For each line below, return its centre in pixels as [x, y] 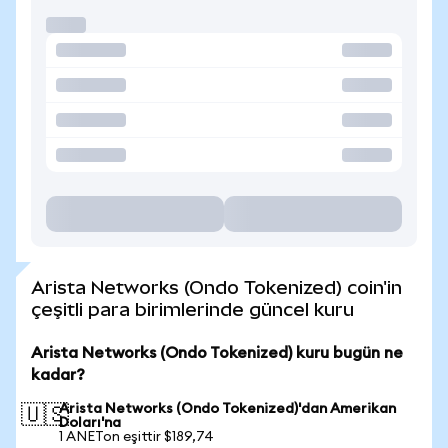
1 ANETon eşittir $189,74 [136, 437]
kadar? [58, 375]
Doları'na [90, 423]
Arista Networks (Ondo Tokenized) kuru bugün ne [217, 353]
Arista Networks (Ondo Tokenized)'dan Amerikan [227, 409]
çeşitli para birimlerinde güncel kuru [192, 309]
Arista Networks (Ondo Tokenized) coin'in [216, 287]
